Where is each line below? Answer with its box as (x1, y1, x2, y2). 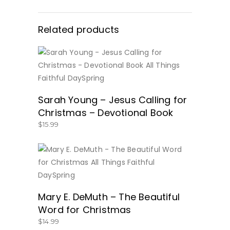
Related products (38, 23, 120, 36)
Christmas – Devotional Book (38, 106, 174, 119)
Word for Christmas (38, 203, 131, 216)
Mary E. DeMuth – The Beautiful (38, 190, 180, 203)
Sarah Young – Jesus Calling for (38, 93, 187, 106)
